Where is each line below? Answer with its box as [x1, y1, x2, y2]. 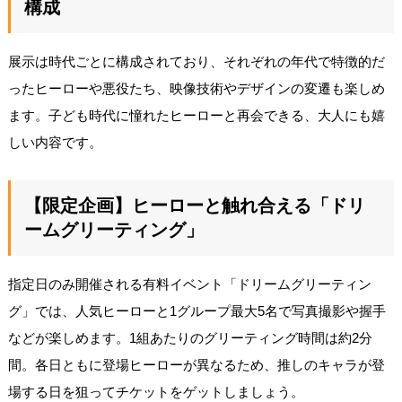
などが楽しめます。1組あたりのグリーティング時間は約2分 [7, 329, 372, 345]
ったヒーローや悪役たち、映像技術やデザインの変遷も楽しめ [7, 80, 385, 96]
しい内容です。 [7, 134, 102, 150]
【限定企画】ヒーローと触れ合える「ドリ [23, 195, 365, 215]
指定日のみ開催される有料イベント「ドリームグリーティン [7, 275, 371, 292]
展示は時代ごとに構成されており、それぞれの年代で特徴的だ [7, 53, 385, 69]
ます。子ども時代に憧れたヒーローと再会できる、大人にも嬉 [7, 107, 385, 123]
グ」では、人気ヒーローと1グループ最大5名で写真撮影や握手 [7, 302, 386, 319]
